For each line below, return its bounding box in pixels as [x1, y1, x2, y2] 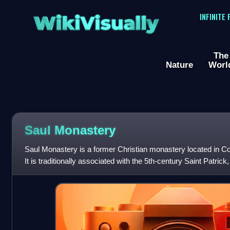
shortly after [24, 168, 64, 178]
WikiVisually [30, 6, 162, 34]
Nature [166, 60, 193, 70]
